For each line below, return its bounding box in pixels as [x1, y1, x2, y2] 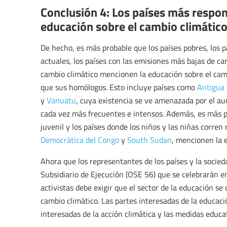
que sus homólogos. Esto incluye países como [41, 82, 197, 93]
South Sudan [127, 134, 172, 146]
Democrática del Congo [41, 134, 119, 146]
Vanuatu [47, 95, 76, 106]
